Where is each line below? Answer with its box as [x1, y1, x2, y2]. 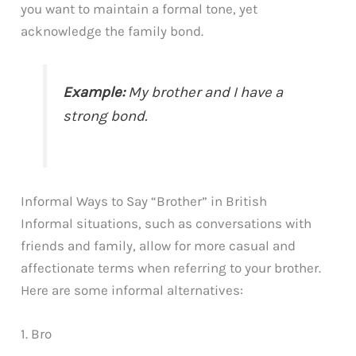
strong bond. [63, 107, 148, 126]
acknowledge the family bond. [21, 23, 204, 40]
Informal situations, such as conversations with [21, 215, 312, 232]
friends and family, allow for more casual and [21, 238, 296, 254]
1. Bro [21, 326, 52, 342]
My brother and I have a [125, 83, 284, 102]
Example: [63, 83, 126, 102]
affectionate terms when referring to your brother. [21, 260, 322, 277]
